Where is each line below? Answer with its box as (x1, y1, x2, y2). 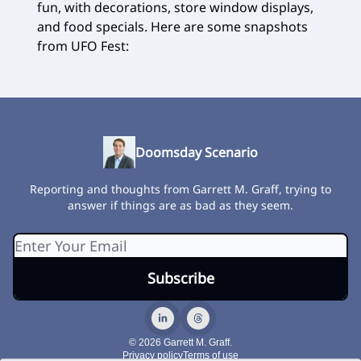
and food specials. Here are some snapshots (37, 17, 308, 35)
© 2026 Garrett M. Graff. (129, 337, 232, 348)
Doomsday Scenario (135, 143, 258, 161)
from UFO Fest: (37, 36, 129, 55)
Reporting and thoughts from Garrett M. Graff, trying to (30, 181, 331, 197)
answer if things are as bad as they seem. (68, 197, 293, 213)
